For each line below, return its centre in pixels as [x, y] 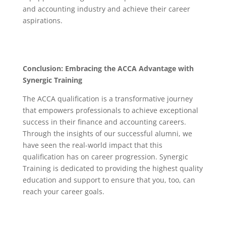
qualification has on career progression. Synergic [105, 156]
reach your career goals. [63, 191]
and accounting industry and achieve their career [106, 9]
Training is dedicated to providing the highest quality [112, 168]
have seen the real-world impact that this [92, 145]
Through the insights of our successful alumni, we [107, 133]
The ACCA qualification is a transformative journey [107, 98]
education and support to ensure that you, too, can [109, 180]
